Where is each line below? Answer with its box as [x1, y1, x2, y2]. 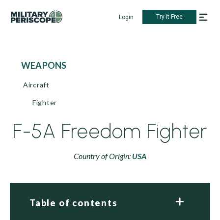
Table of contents [29, 197, 118, 208]
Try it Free [156, 13, 183, 20]
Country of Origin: [74, 151, 132, 161]
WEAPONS [30, 60, 67, 71]
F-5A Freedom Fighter [13, 119, 207, 143]
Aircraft [23, 81, 50, 89]
